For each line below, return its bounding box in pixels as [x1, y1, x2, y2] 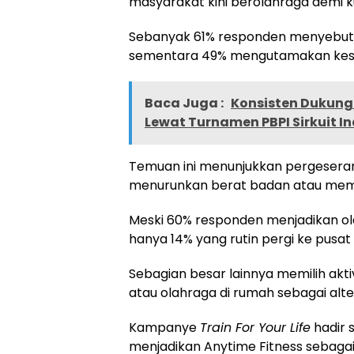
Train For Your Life [200, 318, 311, 337]
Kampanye [129, 318, 200, 337]
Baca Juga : [145, 94, 226, 113]
